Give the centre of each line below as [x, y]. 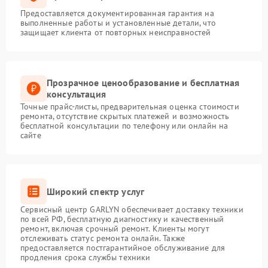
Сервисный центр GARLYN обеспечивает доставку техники [132, 210]
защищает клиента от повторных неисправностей [116, 33]
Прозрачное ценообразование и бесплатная [143, 83]
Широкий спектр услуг [96, 191]
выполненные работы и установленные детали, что [118, 23]
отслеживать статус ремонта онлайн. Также [103, 238]
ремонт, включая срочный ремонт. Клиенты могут [115, 229]
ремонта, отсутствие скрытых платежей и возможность [125, 116]
